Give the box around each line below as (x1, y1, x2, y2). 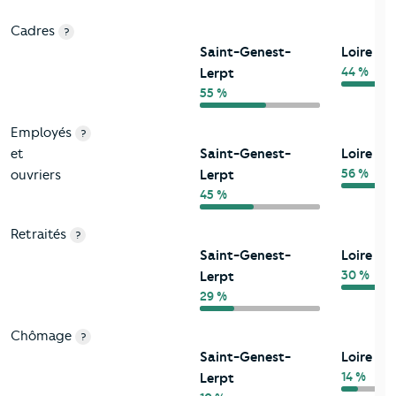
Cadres (11, 23, 55, 40)
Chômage (11, 328, 72, 345)
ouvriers (11, 167, 61, 184)
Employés (11, 125, 72, 141)
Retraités (11, 226, 66, 243)
